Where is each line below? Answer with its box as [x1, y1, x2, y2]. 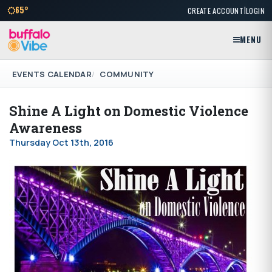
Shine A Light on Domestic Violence [9, 102, 248, 120]
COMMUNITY [100, 68, 154, 80]
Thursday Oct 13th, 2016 [9, 137, 114, 149]
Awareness [9, 119, 82, 137]
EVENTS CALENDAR [12, 68, 92, 80]
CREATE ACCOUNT [187, 4, 244, 16]
